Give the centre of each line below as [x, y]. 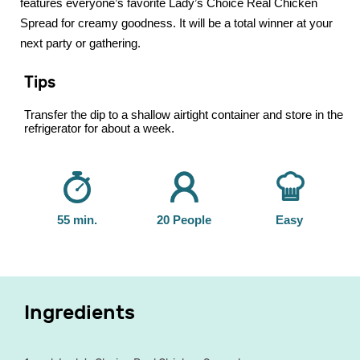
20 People [184, 220]
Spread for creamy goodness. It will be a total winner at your [176, 23]
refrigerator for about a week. [101, 128]
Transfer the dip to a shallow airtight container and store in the [184, 115]
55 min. [78, 220]
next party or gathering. [82, 43]
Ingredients [80, 313]
